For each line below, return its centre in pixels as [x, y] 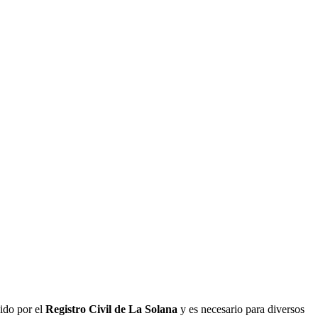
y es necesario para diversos [241, 309]
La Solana [153, 309]
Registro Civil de [87, 309]
